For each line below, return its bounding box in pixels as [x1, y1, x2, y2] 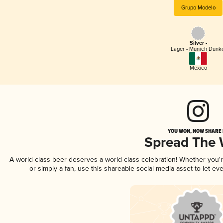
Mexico [189, 64, 207, 71]
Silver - [189, 40, 207, 47]
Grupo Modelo [181, 4, 216, 11]
